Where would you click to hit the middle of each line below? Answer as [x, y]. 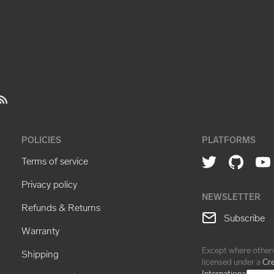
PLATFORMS [229, 140]
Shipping [40, 254]
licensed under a [232, 262]
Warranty [41, 231]
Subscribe [243, 218]
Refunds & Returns [61, 207]
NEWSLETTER [231, 197]
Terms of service [55, 161]
